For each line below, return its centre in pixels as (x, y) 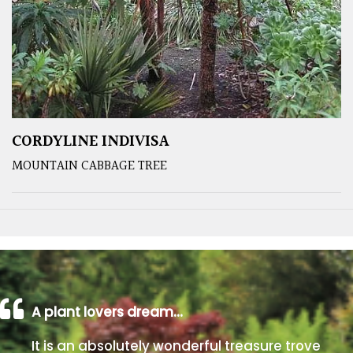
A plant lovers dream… (107, 312)
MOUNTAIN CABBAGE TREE (89, 165)
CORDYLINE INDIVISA (91, 141)
